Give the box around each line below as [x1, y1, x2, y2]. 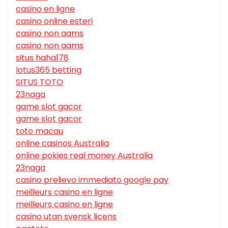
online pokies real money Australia [16, 149, 153, 161]
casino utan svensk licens [16, 210, 117, 222]
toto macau [16, 125, 63, 137]
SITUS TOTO [16, 76, 63, 88]
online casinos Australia [16, 137, 109, 149]
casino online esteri [16, 15, 93, 27]
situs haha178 [16, 51, 69, 64]
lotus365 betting [16, 64, 81, 76]
